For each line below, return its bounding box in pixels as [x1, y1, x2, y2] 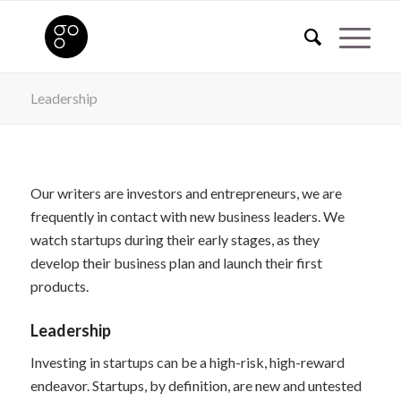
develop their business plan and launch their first [30, 253, 322, 271]
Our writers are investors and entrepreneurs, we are [30, 183, 342, 201]
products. [30, 277, 89, 294]
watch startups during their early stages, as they [30, 230, 320, 248]
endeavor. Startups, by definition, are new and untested [30, 377, 362, 395]
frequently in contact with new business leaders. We [30, 207, 345, 225]
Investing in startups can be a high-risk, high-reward [30, 354, 345, 371]
